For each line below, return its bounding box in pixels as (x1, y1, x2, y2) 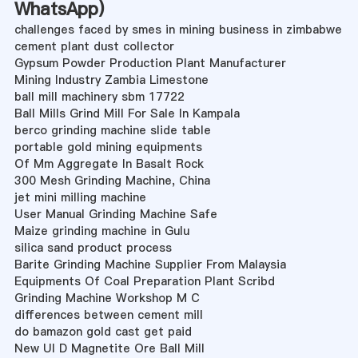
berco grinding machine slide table (14, 121, 211, 138)
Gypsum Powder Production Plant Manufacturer (14, 54, 286, 71)
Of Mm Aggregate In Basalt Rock (14, 155, 204, 172)
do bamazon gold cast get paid (14, 323, 192, 340)
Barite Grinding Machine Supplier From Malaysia (14, 256, 286, 272)
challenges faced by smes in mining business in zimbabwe (14, 21, 342, 38)
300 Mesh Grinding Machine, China (14, 172, 210, 189)
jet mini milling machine (14, 189, 146, 205)
